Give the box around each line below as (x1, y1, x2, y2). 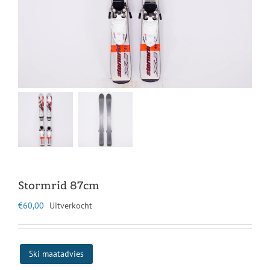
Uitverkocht (49, 200, 92, 211)
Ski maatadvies (29, 248, 84, 259)
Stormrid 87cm (18, 178, 99, 192)
